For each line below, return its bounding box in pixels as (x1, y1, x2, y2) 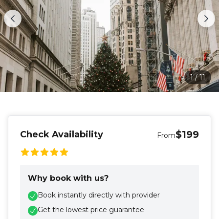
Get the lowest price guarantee (38, 205, 144, 214)
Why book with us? (28, 173, 109, 183)
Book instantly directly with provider (38, 190, 160, 199)
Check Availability (20, 129, 103, 140)
